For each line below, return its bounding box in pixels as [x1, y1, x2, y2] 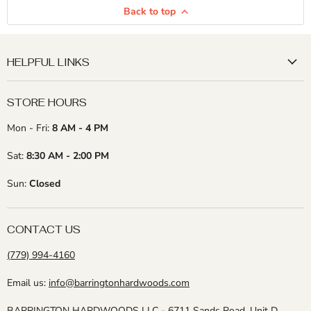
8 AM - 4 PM [52, 121, 108, 135]
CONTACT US [7, 223, 81, 236]
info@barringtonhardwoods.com [49, 276, 190, 289]
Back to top [124, 4, 176, 18]
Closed [29, 177, 60, 190]
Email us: [7, 276, 49, 289]
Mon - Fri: [7, 121, 52, 135]
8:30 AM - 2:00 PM [26, 149, 109, 162]
